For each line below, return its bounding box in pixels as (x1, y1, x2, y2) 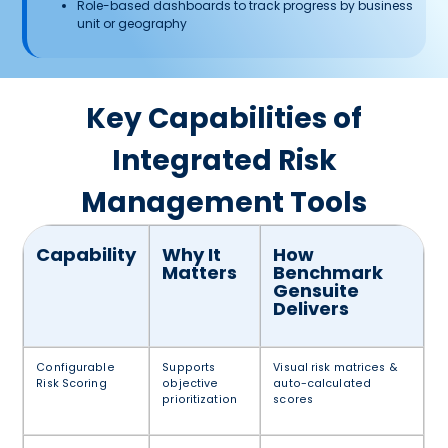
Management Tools (81, 182, 367, 222)
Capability (36, 241, 137, 267)
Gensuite (273, 277, 360, 303)
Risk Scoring (36, 375, 107, 391)
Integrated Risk (111, 140, 337, 180)
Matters (162, 259, 238, 285)
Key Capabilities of (86, 98, 362, 138)
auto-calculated (273, 375, 372, 391)
